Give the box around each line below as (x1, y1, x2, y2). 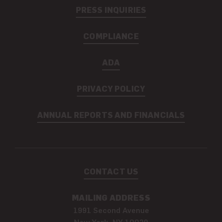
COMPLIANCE (83, 30, 139, 41)
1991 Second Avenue (73, 204, 149, 215)
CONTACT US (83, 166, 139, 176)
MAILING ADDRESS (72, 192, 150, 203)
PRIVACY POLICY (76, 83, 146, 94)
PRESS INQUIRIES (75, 4, 147, 15)
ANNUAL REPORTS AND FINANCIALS (37, 109, 185, 120)
